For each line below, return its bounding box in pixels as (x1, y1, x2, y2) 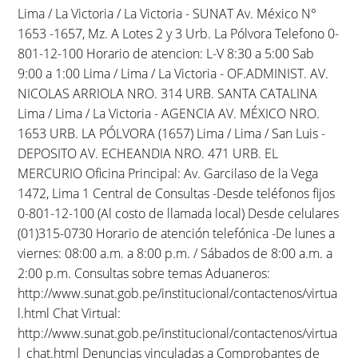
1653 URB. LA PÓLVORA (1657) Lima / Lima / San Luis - (18, 124, 326, 142)
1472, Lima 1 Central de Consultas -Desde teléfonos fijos (18, 184, 336, 202)
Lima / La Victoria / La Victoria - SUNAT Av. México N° (18, 4, 317, 22)
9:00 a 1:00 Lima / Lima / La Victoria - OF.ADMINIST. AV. (18, 64, 329, 82)
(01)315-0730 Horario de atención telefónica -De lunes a (18, 224, 336, 242)
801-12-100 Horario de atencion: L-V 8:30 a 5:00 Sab (18, 44, 315, 62)
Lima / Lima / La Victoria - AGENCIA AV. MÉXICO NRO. (18, 104, 320, 122)
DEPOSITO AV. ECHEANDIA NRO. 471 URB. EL (18, 144, 279, 162)
